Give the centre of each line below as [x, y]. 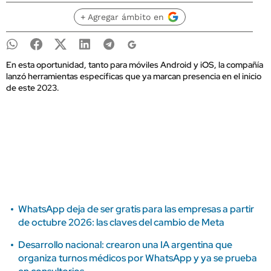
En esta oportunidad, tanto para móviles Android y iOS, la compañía [135, 65]
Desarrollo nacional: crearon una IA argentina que [125, 245]
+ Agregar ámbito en [122, 17]
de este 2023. [33, 88]
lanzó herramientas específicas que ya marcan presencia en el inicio [134, 76]
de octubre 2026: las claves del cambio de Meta [121, 222]
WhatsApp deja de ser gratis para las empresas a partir [136, 209]
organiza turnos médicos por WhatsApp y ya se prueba [138, 258]
